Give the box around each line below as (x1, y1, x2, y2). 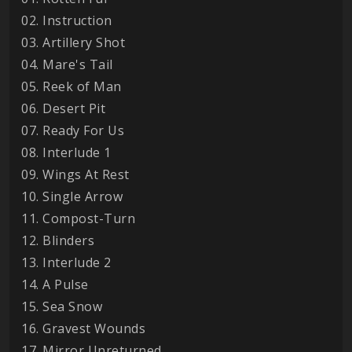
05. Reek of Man (21, 77, 122, 95)
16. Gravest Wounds (21, 319, 145, 337)
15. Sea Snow (21, 297, 102, 315)
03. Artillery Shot (21, 33, 125, 51)
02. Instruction (21, 11, 112, 29)
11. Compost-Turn (21, 209, 135, 227)
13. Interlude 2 (21, 253, 112, 271)
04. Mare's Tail (21, 55, 113, 73)
